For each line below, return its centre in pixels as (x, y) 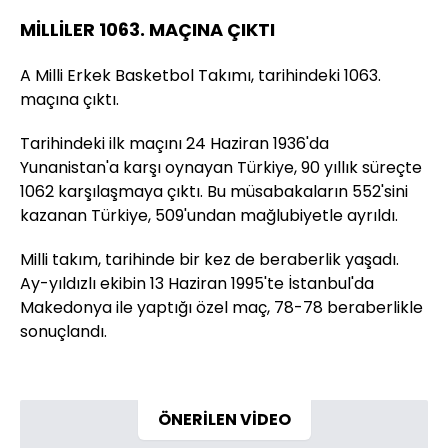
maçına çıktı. (69, 99)
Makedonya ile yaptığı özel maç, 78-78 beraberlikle (221, 307)
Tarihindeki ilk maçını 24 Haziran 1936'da (174, 143)
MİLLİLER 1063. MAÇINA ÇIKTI (147, 29)
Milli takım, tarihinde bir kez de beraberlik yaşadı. (209, 259)
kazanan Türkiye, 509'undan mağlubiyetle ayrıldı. (209, 215)
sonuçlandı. (63, 331)
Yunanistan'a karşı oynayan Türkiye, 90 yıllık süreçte (221, 167)
